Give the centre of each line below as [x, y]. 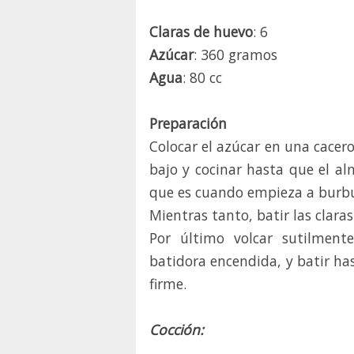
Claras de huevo [201, 32]
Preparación [188, 124]
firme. [168, 284]
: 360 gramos [235, 55]
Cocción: [177, 330]
